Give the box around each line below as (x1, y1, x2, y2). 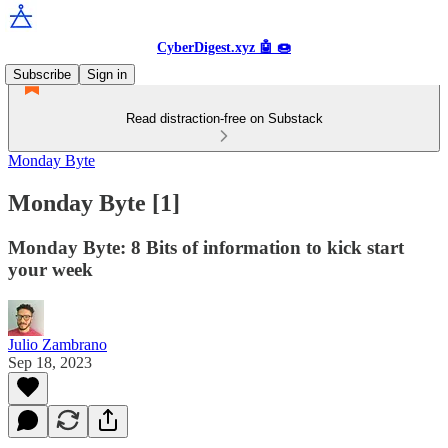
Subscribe (13, 67, 71, 82)
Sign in (87, 67, 127, 82)
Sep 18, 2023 (8, 353, 92, 371)
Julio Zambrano (8, 335, 107, 353)
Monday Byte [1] (8, 189, 180, 216)
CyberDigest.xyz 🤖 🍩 (157, 40, 291, 55)
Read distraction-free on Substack (125, 111, 323, 126)
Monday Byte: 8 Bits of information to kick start (8, 236, 404, 258)
